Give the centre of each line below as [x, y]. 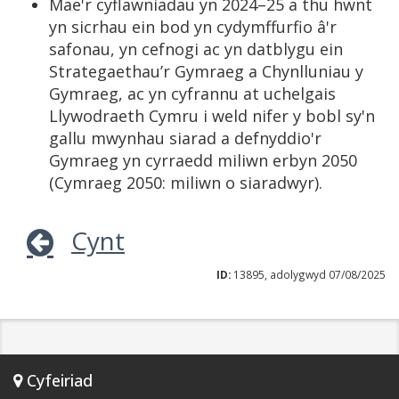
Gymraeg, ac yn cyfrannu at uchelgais [192, 94]
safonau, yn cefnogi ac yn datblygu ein [196, 49]
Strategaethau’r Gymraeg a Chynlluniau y [206, 71]
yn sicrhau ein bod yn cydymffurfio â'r [193, 27]
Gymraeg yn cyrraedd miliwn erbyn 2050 [203, 160]
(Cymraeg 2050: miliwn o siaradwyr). [186, 183]
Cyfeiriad [57, 380]
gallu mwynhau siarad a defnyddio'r [185, 138]
